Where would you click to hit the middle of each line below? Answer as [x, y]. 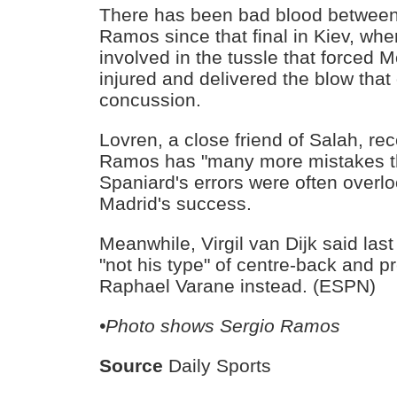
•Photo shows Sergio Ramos [220, 325]
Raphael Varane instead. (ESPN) [238, 286]
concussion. [151, 100]
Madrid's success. [176, 204]
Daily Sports [218, 365]
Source [132, 365]
